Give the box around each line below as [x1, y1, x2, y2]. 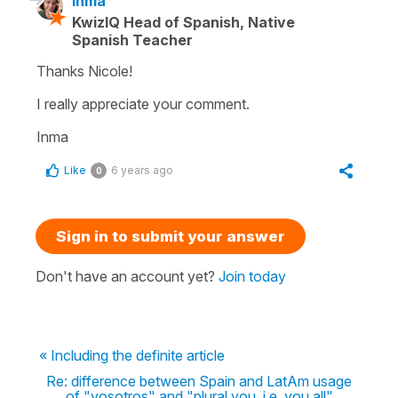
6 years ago [111, 163, 173, 177]
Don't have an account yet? [36, 267, 219, 285]
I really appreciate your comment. [36, 94, 250, 113]
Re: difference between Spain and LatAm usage [46, 371, 352, 390]
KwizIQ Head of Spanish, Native [72, 12, 295, 31]
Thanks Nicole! [36, 61, 136, 80]
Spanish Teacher [72, 30, 193, 49]
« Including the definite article [39, 346, 225, 364]
